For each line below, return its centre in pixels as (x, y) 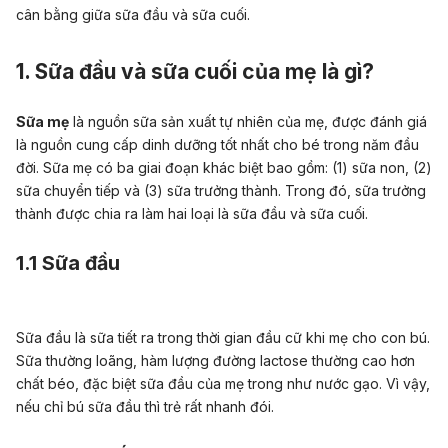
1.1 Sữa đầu (68, 263)
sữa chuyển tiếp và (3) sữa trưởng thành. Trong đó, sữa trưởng (221, 190)
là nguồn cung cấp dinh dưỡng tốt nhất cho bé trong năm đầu (217, 144)
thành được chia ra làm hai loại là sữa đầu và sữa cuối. (192, 213)
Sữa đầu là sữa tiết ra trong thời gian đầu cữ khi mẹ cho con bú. (223, 338)
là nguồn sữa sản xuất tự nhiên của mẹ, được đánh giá (248, 121)
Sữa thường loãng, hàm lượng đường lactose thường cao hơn (215, 361)
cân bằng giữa (65, 14)
